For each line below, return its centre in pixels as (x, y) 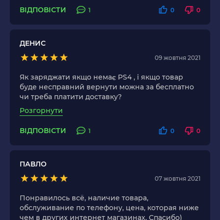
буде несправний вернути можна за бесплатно (107, 87)
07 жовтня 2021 (178, 178)
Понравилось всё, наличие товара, (84, 198)
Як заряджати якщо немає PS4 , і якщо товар (101, 77)
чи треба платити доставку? (71, 97)
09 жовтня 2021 (178, 57)
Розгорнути (41, 111)
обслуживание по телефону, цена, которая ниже (109, 208)
